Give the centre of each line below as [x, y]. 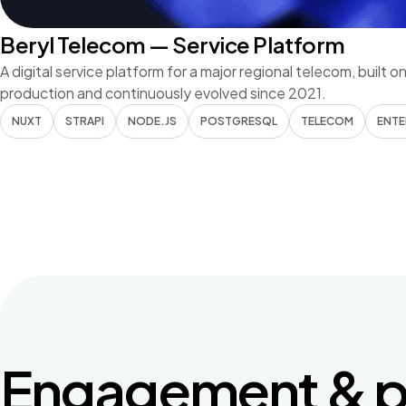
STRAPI [85, 121]
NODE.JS [152, 121]
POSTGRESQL [239, 121]
